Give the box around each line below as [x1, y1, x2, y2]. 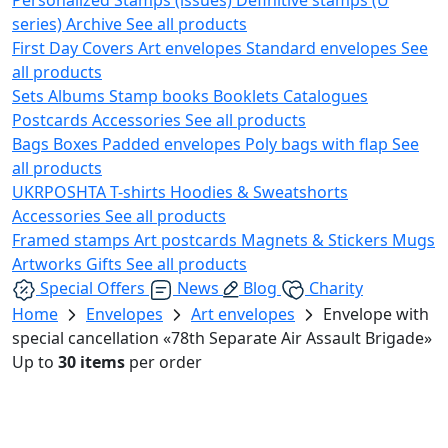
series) [12, 12, 66, 35]
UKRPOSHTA [12, 180, 110, 203]
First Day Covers [12, 36, 138, 59]
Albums [48, 84, 109, 107]
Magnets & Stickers [241, 228, 392, 251]
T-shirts [110, 180, 170, 203]
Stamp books [109, 84, 213, 107]
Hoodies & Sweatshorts [170, 180, 348, 203]
